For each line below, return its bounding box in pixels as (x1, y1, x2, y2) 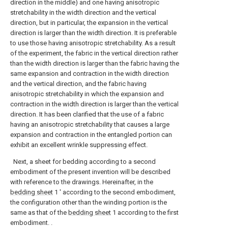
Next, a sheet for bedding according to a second (10, 158, 156, 165)
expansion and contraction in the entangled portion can (10, 131, 172, 138)
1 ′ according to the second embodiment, (53, 188, 176, 196)
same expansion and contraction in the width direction (10, 70, 169, 77)
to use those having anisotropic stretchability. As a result (10, 39, 176, 47)
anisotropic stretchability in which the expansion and (10, 90, 164, 98)
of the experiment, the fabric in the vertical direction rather (10, 49, 178, 57)
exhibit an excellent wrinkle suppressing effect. (10, 141, 148, 149)
